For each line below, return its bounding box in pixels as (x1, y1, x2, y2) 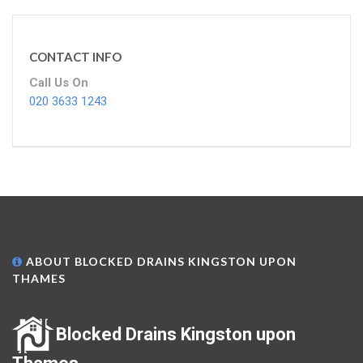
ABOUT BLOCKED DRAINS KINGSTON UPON (23, 254, 297, 269)
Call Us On (29, 75, 88, 91)
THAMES (12, 271, 66, 286)
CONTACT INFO (29, 49, 122, 65)
